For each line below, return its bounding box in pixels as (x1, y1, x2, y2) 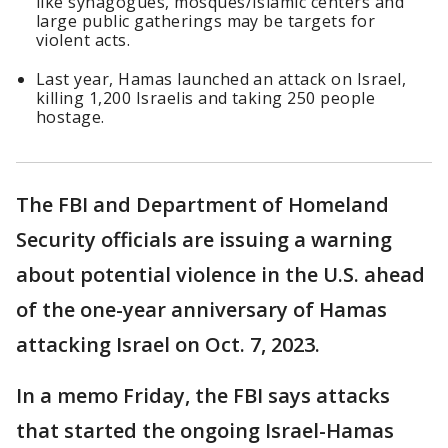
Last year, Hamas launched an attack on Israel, (36, 68, 407, 91)
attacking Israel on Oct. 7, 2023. (16, 331, 325, 359)
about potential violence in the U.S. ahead (16, 261, 425, 289)
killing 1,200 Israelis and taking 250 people (36, 87, 376, 110)
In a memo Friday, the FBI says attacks (16, 382, 390, 410)
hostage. (36, 106, 105, 129)
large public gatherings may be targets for (36, 10, 376, 33)
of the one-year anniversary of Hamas (16, 296, 387, 324)
